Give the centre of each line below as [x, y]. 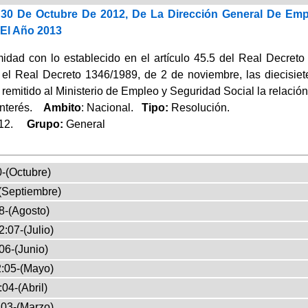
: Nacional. [111, 107]
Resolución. [200, 107]
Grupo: [41, 124]
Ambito [62, 107]
